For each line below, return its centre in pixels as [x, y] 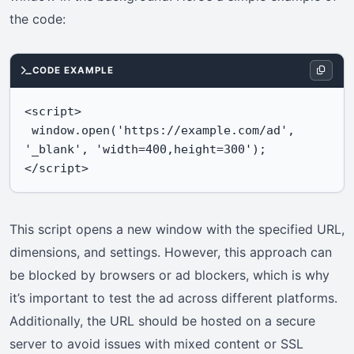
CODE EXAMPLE [73, 70]
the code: [38, 19]
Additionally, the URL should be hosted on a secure [162, 320]
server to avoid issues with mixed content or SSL [156, 343]
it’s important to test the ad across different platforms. [173, 298]
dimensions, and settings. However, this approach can [171, 252]
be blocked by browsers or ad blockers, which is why [169, 275]
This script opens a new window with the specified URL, [177, 229]
